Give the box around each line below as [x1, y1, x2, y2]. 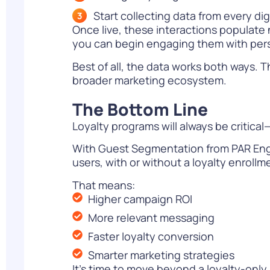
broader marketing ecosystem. [72, 72, 227, 87]
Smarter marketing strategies [88, 247, 235, 262]
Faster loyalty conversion [88, 228, 215, 243]
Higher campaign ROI [88, 191, 193, 206]
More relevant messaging [88, 210, 215, 225]
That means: [72, 177, 135, 192]
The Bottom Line [72, 97, 208, 121]
